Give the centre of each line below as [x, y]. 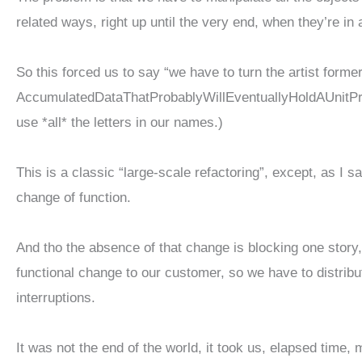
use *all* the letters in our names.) [120, 122]
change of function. [74, 197]
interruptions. [56, 297]
